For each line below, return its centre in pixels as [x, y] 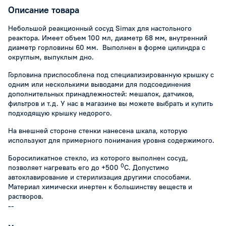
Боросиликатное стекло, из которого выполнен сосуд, [98, 158]
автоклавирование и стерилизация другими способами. [100, 177]
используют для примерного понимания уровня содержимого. [111, 140]
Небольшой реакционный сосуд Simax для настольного [100, 28]
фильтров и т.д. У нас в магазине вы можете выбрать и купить [110, 103]
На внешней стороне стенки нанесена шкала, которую [98, 131]
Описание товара [44, 10]
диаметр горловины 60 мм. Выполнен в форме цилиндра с [107, 47]
